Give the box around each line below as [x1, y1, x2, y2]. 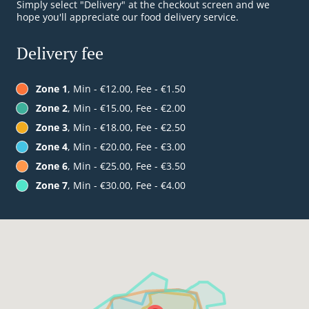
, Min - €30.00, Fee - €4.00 [68, 179, 186, 192]
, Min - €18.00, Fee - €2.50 [68, 121, 186, 134]
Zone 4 [36, 140, 68, 154]
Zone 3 [36, 121, 68, 134]
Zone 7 [36, 179, 68, 192]
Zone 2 [36, 101, 68, 115]
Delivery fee [17, 42, 103, 65]
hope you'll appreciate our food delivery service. [17, 10, 239, 24]
